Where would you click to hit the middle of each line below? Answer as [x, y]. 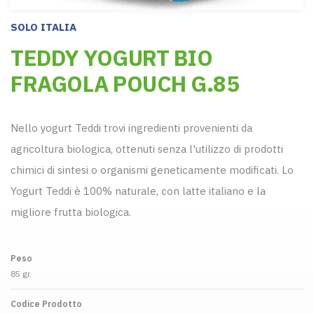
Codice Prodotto [46, 303]
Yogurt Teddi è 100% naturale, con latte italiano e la [138, 191]
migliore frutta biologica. [71, 212]
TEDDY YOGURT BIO [111, 57]
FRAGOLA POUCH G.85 [125, 83]
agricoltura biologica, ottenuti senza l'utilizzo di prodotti [147, 149]
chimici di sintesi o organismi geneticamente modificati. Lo [152, 170]
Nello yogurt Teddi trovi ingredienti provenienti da [131, 128]
